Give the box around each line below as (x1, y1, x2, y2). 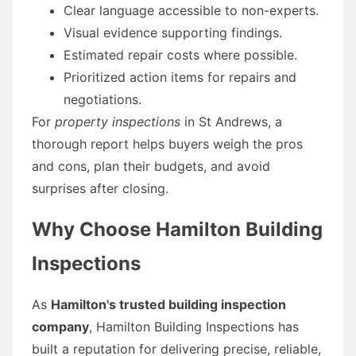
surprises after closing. (32, 180, 168, 196)
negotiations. (64, 91, 141, 107)
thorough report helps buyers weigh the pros (32, 135, 303, 152)
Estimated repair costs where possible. (64, 46, 297, 63)
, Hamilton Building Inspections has (89, 318, 299, 335)
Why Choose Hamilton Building (32, 217, 323, 241)
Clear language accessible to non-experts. (64, 2, 319, 18)
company (32, 318, 89, 335)
